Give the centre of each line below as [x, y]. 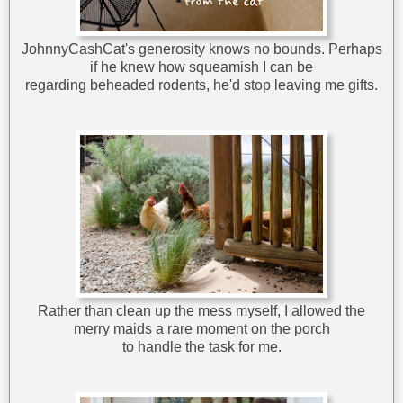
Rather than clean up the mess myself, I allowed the [201, 311]
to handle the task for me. [201, 347]
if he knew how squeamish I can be [201, 67]
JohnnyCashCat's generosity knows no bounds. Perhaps [201, 49]
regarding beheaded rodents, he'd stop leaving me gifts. [201, 85]
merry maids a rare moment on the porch [201, 329]
